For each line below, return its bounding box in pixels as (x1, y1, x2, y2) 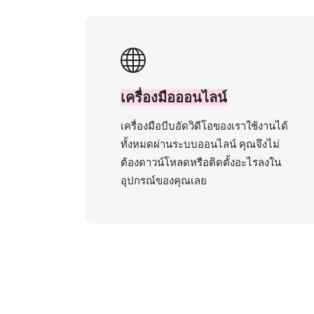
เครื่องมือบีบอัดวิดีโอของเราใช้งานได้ (121, 119, 288, 132)
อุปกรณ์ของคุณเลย (121, 174, 207, 187)
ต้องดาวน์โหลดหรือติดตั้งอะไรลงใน (121, 156, 281, 169)
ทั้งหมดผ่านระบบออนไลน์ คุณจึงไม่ (121, 137, 280, 151)
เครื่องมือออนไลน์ (121, 89, 227, 106)
